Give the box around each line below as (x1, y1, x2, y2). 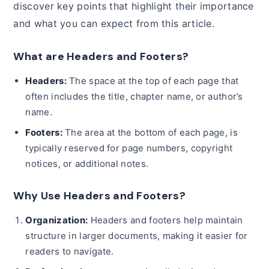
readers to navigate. (25, 246, 114, 258)
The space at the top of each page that (66, 75, 239, 87)
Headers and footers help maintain (88, 214, 243, 226)
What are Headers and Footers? (13, 49, 189, 64)
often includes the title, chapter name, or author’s (25, 91, 243, 103)
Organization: (25, 214, 88, 226)
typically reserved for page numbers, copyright (25, 142, 233, 154)
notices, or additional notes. (25, 158, 149, 170)
